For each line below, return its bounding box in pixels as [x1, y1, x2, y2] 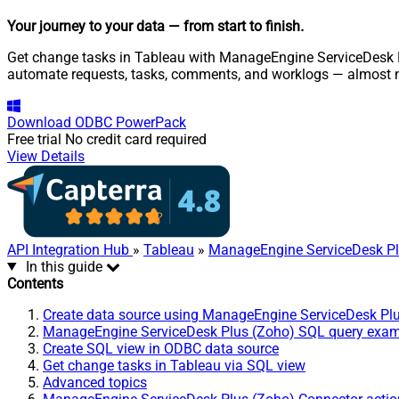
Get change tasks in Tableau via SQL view [43, 356, 305, 374]
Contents [7, 274, 63, 292]
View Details [7, 147, 85, 165]
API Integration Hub [7, 240, 133, 258]
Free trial [7, 130, 61, 148]
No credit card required [65, 130, 207, 148]
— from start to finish [168, 17, 300, 35]
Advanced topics [43, 373, 147, 391]
